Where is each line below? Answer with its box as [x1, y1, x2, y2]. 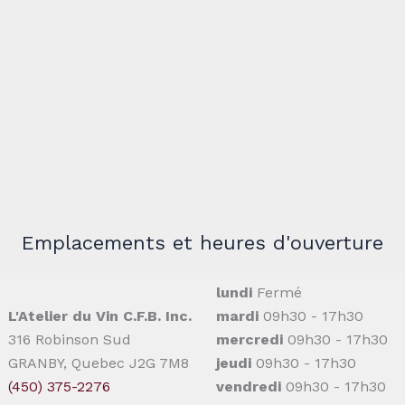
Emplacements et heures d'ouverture [22, 231, 383, 254]
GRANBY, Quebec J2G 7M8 [8, 353, 189, 372]
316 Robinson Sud [8, 330, 131, 348]
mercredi [216, 330, 283, 348]
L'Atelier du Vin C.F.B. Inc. [8, 306, 192, 325]
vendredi [216, 377, 281, 395]
